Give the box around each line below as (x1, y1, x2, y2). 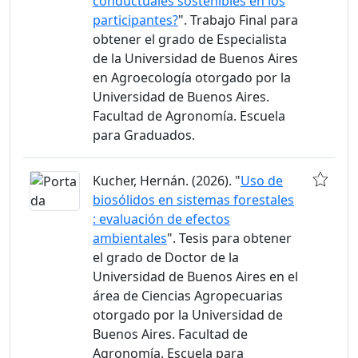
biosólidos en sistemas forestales (93, 191, 294, 209)
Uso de (241, 172, 283, 189)
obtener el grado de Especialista (93, 30, 287, 48)
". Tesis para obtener (167, 229, 292, 247)
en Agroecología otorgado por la (93, 69, 291, 86)
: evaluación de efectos (93, 210, 230, 228)
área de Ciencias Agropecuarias (93, 287, 283, 304)
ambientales (93, 229, 167, 247)
